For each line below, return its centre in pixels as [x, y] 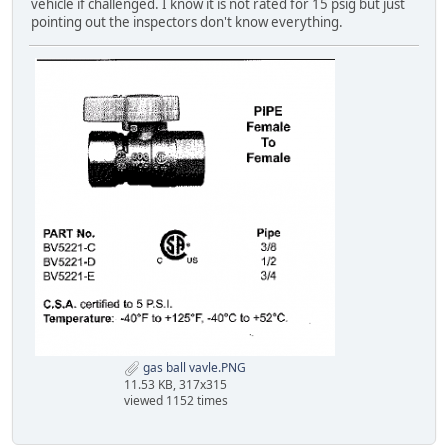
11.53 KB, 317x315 [175, 384]
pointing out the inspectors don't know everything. [187, 21]
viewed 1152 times [176, 400]
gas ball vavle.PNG [193, 367]
